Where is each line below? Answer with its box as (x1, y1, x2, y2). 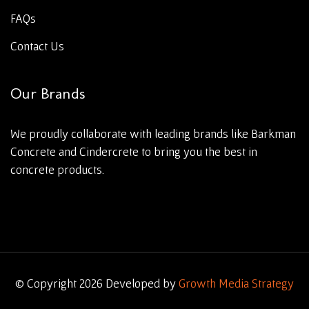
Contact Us (10, 38, 64, 53)
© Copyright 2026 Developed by (15, 275, 179, 290)
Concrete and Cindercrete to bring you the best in (10, 143, 257, 159)
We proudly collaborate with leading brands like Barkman (10, 126, 296, 141)
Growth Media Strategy (179, 275, 294, 290)
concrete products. (10, 161, 104, 177)
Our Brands (10, 83, 85, 103)
